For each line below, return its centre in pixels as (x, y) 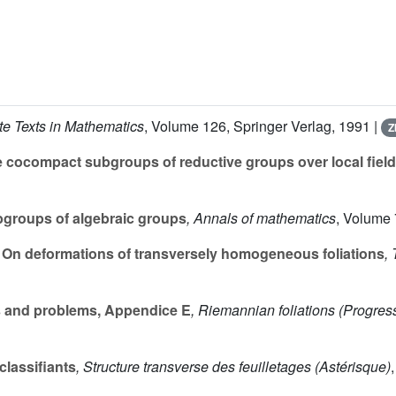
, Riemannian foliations (263, 310)
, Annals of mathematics (261, 218)
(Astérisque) (351, 367)
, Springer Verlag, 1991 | (304, 126)
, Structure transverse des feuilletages (194, 367)
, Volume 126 (185, 126)
